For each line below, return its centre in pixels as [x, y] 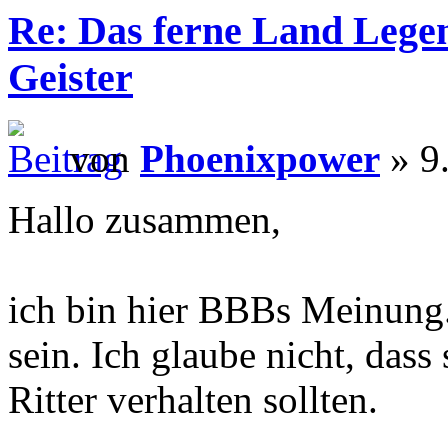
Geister [70, 78]
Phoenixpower [260, 158]
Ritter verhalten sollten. [193, 399]
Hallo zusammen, [144, 219]
